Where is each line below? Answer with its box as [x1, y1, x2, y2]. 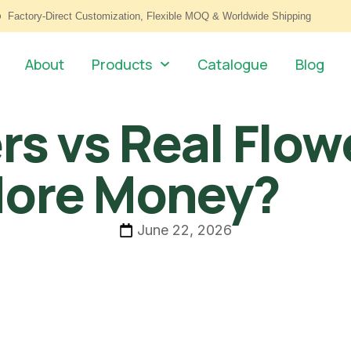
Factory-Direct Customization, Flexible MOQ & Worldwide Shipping [7, 10, 311, 22]
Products [92, 55, 153, 74]
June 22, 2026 [137, 222, 232, 238]
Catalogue [197, 55, 268, 74]
